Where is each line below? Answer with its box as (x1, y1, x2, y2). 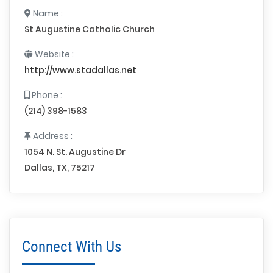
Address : (31, 130, 73, 143)
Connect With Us (22, 238, 121, 256)
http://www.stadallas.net (24, 64, 136, 77)
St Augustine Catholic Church (24, 23, 155, 36)
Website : (33, 48, 74, 61)
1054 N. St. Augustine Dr (24, 146, 126, 158)
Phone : (30, 89, 62, 102)
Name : (31, 7, 63, 20)
